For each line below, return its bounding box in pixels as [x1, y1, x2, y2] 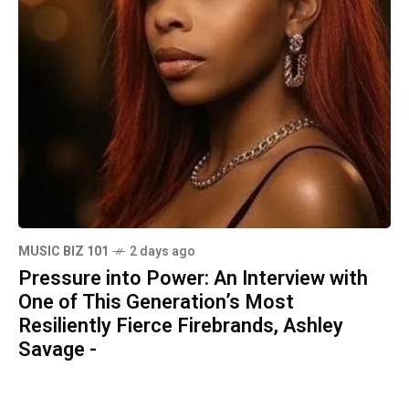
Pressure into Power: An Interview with [18, 263, 368, 293]
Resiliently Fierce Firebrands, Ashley [18, 310, 343, 341]
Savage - [18, 334, 97, 364]
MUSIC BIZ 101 [18, 241, 109, 261]
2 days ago [130, 241, 195, 261]
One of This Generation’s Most [18, 287, 294, 317]
